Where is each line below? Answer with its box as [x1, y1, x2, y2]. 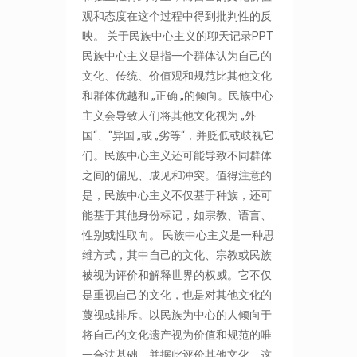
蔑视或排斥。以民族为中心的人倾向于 [82, 308, 273, 321]
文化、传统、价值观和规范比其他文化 [82, 69, 273, 82]
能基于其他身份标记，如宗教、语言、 [82, 209, 273, 222]
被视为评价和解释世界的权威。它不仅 [82, 269, 273, 281]
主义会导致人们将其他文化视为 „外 [82, 109, 257, 122]
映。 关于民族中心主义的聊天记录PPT [82, 29, 274, 42]
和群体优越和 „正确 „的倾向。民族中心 [82, 89, 274, 102]
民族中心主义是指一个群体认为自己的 [82, 49, 273, 62]
